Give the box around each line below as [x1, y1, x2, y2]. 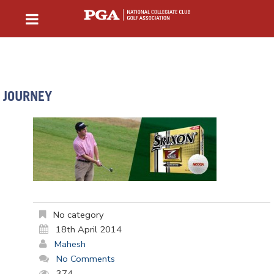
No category [51, 209, 104, 221]
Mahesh [54, 238, 86, 251]
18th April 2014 [56, 223, 122, 236]
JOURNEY [3, 91, 52, 105]
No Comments [56, 253, 115, 265]
